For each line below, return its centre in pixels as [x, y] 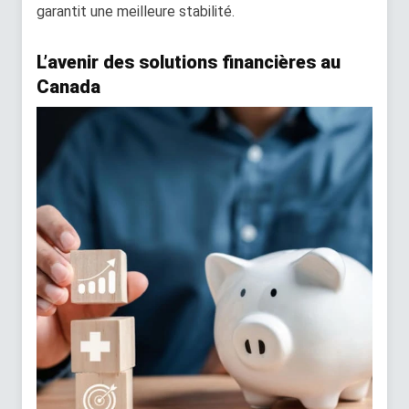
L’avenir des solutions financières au [189, 63]
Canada [68, 87]
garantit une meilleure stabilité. [136, 12]
